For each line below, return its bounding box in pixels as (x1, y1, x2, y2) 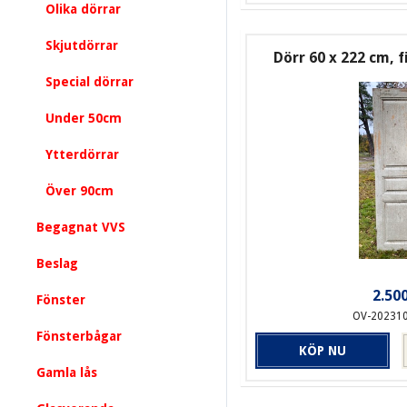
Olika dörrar (45, 2, 121, 16)
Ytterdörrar (45, 147, 119, 162)
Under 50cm (45, 111, 122, 125)
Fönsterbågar (36, 329, 122, 343)
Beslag (36, 256, 78, 271)
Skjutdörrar (45, 38, 118, 53)
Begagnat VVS (36, 220, 125, 234)
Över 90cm (45, 184, 114, 198)
